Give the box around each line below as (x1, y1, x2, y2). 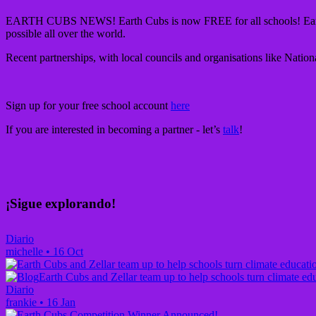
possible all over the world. (6, 27, 126, 39)
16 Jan (47, 296, 75, 309)
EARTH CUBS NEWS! (6, 14, 116, 27)
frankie (6, 296, 37, 309)
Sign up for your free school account (6, 99, 171, 111)
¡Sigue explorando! (6, 195, 116, 211)
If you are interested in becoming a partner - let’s (6, 123, 223, 135)
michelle (6, 245, 43, 258)
